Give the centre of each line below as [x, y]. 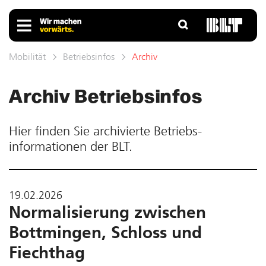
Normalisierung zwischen [107, 212]
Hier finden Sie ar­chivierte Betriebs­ [105, 131]
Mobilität [27, 57]
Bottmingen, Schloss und [105, 232]
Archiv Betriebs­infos [106, 95]
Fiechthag [47, 253]
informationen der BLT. [71, 147]
